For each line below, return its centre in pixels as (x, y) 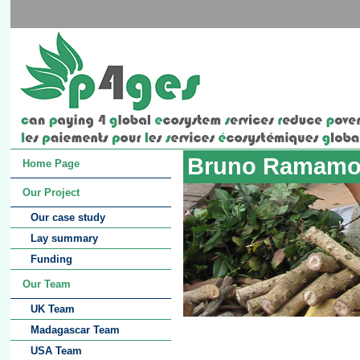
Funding (51, 259)
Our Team (46, 284)
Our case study (67, 217)
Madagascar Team (75, 330)
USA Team (56, 351)
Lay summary (64, 238)
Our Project (51, 192)
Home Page (51, 164)
